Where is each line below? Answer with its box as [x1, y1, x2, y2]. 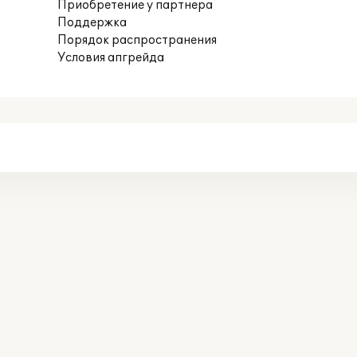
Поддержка [57, 16, 127, 29]
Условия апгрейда [57, 51, 165, 65]
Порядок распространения [57, 33, 218, 47]
